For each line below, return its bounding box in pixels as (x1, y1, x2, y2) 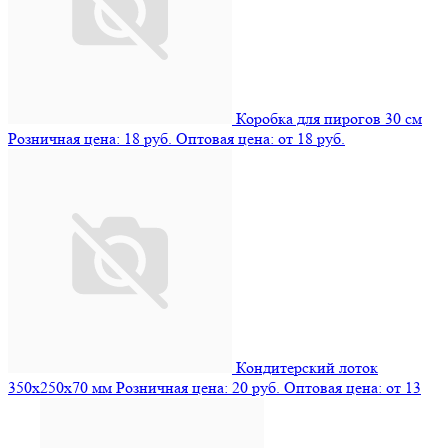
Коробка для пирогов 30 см (236, 109, 422, 129)
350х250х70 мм (8, 378, 112, 398)
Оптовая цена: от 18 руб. (176, 129, 345, 149)
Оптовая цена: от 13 (284, 378, 421, 398)
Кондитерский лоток (236, 358, 378, 378)
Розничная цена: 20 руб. (116, 378, 280, 398)
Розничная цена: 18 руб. (8, 129, 172, 149)
